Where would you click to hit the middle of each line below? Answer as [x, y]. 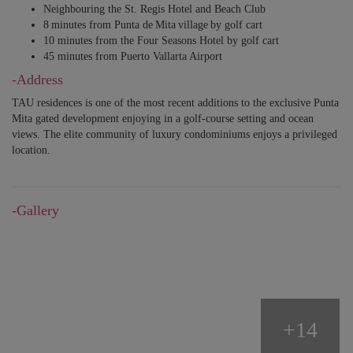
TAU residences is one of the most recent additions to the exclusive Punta [175, 103]
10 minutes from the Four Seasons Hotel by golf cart [161, 41]
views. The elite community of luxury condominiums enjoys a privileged [175, 135]
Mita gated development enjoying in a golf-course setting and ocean [163, 119]
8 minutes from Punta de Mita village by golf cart [153, 25]
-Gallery [35, 211]
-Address [37, 80]
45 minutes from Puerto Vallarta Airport [133, 57]
